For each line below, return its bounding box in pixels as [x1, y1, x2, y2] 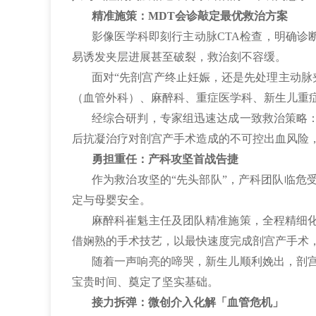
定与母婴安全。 [72, 194, 151, 206]
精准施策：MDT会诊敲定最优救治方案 [92, 10, 288, 22]
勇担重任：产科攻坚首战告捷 [92, 153, 238, 165]
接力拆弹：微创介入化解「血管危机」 [92, 296, 284, 308]
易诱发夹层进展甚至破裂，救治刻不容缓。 [72, 51, 286, 63]
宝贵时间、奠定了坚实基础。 [72, 276, 219, 288]
